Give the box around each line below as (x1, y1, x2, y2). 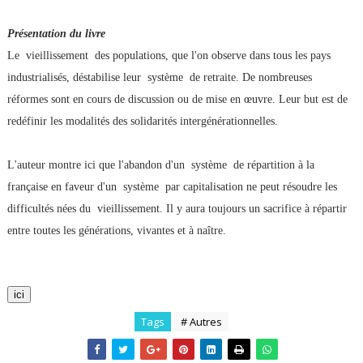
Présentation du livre (6, 28, 105, 40)
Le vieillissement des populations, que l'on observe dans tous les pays (6, 49, 331, 62)
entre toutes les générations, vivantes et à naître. (6, 224, 226, 237)
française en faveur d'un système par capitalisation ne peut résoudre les (6, 181, 337, 193)
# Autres (180, 314, 222, 329)
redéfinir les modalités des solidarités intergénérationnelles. (6, 115, 278, 127)
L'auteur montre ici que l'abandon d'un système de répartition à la (6, 159, 314, 171)
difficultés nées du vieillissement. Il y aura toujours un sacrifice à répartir (6, 203, 347, 215)
